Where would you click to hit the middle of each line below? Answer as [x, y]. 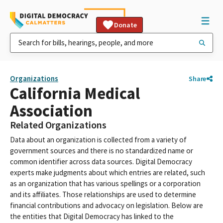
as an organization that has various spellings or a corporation [105, 183]
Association [51, 111]
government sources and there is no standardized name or [102, 151]
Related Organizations [58, 125]
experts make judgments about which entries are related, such [108, 172]
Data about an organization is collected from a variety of [98, 140]
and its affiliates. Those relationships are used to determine [103, 194]
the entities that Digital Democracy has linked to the [92, 216]
